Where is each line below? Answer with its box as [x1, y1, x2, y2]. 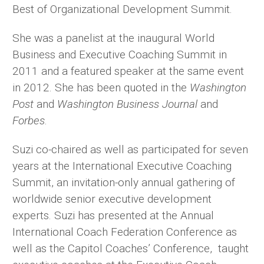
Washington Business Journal [57, 97, 197, 111]
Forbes [12, 114, 45, 128]
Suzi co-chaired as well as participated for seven [12, 143, 248, 157]
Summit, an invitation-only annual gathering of [12, 176, 235, 190]
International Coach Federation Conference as [12, 225, 237, 239]
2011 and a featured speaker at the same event [12, 64, 244, 78]
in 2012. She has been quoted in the [12, 81, 190, 95]
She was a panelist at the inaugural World [12, 31, 214, 45]
